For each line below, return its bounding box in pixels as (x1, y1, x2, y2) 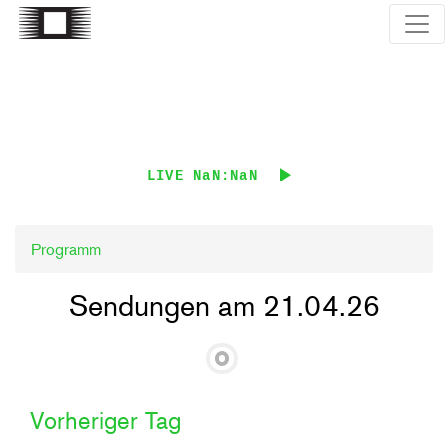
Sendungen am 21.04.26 (68, 289, 380, 323)
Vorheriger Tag (30, 406, 181, 434)
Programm (31, 239, 101, 259)
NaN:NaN (193, 166, 258, 186)
